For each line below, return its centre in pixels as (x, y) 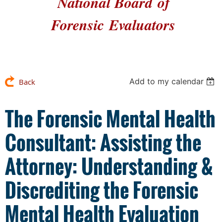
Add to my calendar (167, 81)
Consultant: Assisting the (103, 142)
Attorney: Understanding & (109, 166)
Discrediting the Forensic (102, 190)
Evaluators (142, 25)
